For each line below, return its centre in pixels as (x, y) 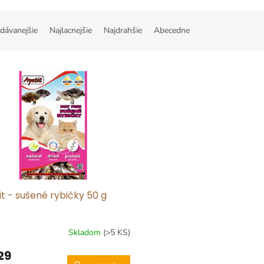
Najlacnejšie (71, 31)
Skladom (85, 233)
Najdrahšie (123, 31)
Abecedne (172, 31)
